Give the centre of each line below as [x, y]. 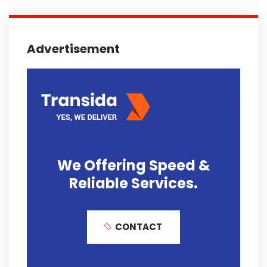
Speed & [179, 165]
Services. [164, 183]
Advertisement [73, 49]
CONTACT [139, 226]
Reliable [100, 183]
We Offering [103, 165]
